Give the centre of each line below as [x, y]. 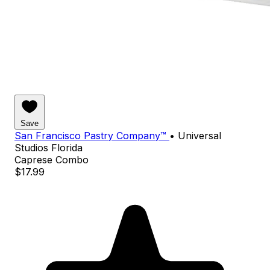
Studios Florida [49, 147]
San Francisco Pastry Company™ [92, 135]
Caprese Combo [52, 159]
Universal [199, 135]
